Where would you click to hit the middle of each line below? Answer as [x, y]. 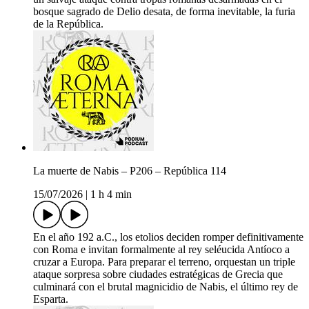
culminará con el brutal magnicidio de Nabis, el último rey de [166, 287]
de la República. [68, 24]
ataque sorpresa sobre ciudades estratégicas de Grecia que [158, 275]
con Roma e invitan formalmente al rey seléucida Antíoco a [161, 250]
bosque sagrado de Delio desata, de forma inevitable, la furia [164, 12]
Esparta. [51, 299]
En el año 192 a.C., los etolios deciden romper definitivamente [168, 237]
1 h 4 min [111, 195]
